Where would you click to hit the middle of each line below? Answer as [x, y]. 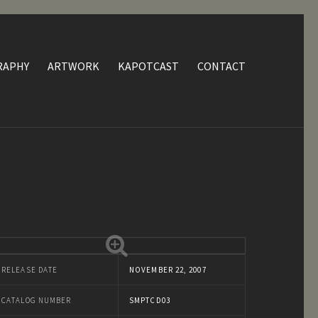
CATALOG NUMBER [37, 300]
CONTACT [221, 66]
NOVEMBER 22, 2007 [168, 270]
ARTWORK [73, 66]
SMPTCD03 [150, 300]
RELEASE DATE [30, 270]
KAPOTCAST [148, 66]
